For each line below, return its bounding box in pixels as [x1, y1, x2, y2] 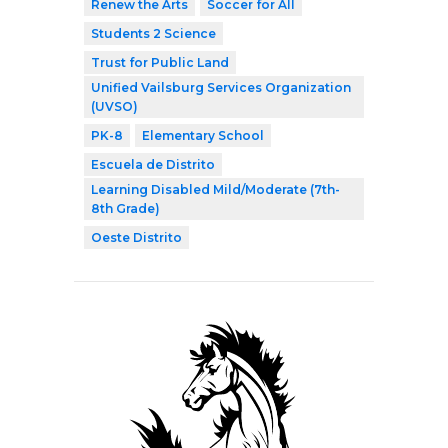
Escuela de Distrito [91, 156, 215, 172]
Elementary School [142, 127, 264, 143]
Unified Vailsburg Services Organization [91, 79, 351, 95]
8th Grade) [91, 200, 160, 216]
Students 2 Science [91, 25, 216, 41]
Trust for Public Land [91, 54, 229, 70]
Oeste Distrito [91, 229, 182, 245]
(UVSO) [91, 98, 138, 114]
